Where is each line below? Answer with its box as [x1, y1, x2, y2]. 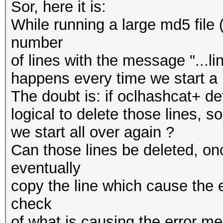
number [11, 34, 63, 51]
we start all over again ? [11, 123, 174, 141]
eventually [11, 159, 81, 177]
